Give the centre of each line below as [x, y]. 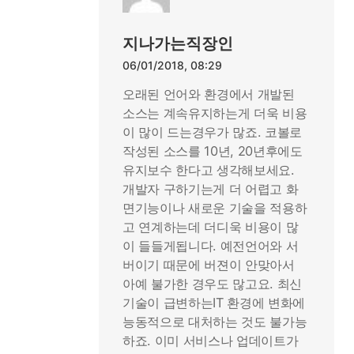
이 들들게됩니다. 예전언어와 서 [211, 246]
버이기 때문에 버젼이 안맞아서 [209, 265]
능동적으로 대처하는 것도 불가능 [215, 322]
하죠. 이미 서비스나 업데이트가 [211, 341]
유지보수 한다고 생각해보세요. [209, 170]
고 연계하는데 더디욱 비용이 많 [211, 227]
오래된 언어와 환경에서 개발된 [209, 94]
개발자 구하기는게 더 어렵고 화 [211, 189]
